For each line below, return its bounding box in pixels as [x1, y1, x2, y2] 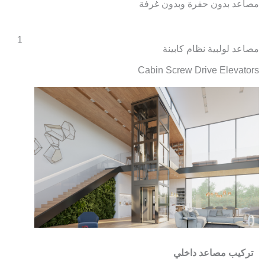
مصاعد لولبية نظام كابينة [163, 44, 259, 54]
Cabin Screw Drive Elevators [138, 65, 259, 76]
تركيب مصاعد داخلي [173, 247, 253, 258]
